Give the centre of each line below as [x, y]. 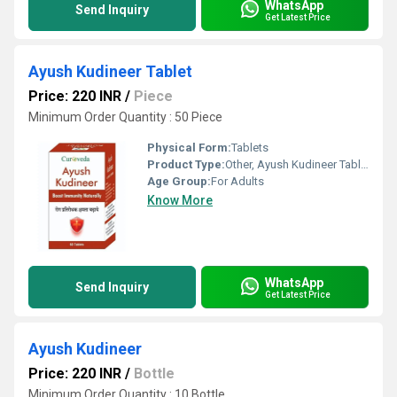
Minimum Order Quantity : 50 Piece [125, 117]
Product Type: [186, 164]
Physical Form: [189, 148]
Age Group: [179, 181]
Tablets [250, 148]
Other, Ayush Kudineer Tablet [293, 164]
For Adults [237, 181]
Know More [180, 200]
